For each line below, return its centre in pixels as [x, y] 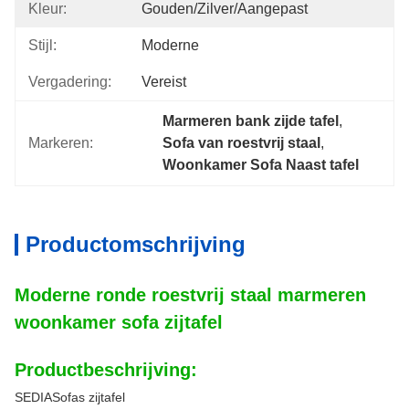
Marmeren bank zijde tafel [251, 121]
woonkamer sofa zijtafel [119, 322]
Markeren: [61, 143]
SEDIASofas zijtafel [70, 397]
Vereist [164, 82]
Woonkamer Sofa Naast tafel [261, 165]
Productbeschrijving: [106, 370]
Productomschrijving [136, 244]
